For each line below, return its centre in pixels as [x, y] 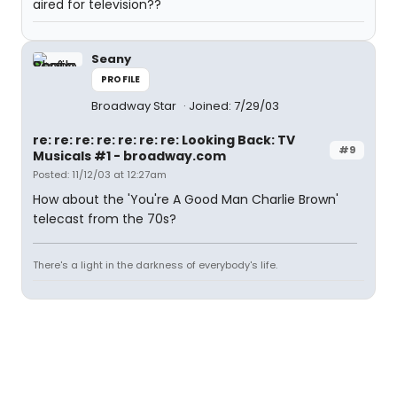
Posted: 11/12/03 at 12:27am [100, 175]
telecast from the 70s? [105, 219]
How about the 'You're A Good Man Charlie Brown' [186, 199]
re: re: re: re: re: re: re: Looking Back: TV [164, 140]
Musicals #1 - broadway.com [129, 156]
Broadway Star [135, 106]
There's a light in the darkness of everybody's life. [155, 265]
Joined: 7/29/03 [234, 106]
